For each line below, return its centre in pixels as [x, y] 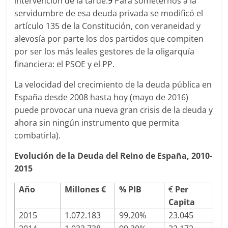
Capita [181, 202]
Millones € [85, 189]
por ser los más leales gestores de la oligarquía [105, 51]
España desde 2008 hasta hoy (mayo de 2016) [102, 97]
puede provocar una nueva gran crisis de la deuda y [114, 110]
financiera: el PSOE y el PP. [65, 64]
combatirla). [38, 135]
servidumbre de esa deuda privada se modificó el [109, 13]
